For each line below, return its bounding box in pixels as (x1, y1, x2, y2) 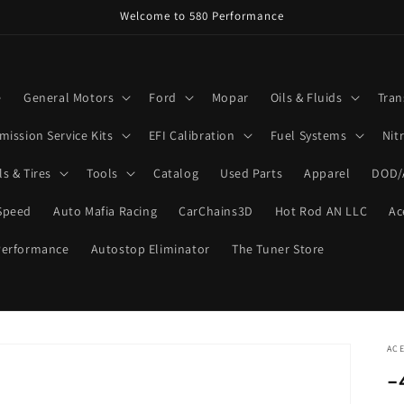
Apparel (304, 164, 351, 181)
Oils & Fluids (270, 88, 343, 106)
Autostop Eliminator (90, 240, 210, 257)
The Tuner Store (231, 240, 325, 257)
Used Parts (220, 164, 283, 181)
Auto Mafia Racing (52, 202, 158, 219)
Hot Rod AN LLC (274, 202, 368, 219)
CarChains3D (179, 202, 253, 219)
